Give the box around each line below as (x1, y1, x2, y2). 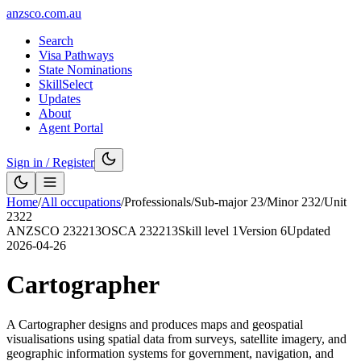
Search (39, 34, 73, 48)
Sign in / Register (6, 156, 94, 169)
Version (239, 224, 280, 238)
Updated (287, 224, 330, 238)
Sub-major (194, 195, 251, 209)
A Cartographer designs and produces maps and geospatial (6, 317, 303, 331)
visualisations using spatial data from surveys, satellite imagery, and (6, 331, 346, 346)
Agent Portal (39, 121, 103, 135)
